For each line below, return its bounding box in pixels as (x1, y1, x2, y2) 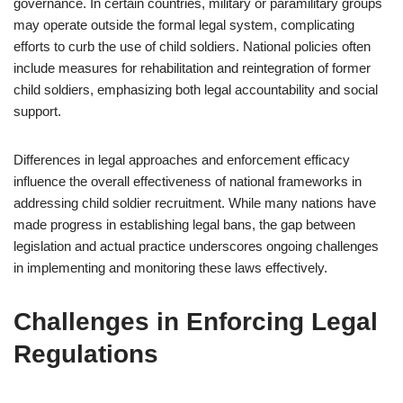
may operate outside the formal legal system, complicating (13, 17, 354, 32)
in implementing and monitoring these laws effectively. (13, 260, 327, 275)
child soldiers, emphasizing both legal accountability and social (13, 82, 378, 97)
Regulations (13, 340, 158, 368)
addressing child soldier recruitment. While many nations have (13, 195, 376, 210)
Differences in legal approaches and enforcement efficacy (13, 152, 350, 167)
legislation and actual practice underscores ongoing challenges (13, 238, 379, 254)
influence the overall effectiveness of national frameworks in (13, 174, 362, 189)
